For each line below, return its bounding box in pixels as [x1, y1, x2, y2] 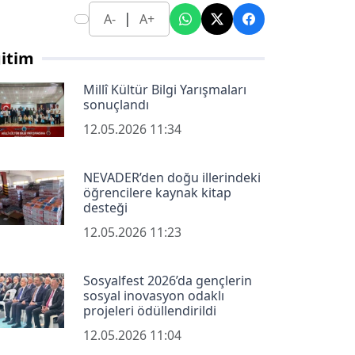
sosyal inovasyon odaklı [82, 287, 224, 305]
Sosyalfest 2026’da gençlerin [82, 272, 252, 290]
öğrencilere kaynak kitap [82, 184, 231, 202]
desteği [82, 199, 128, 217]
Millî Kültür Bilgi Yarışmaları [82, 81, 246, 99]
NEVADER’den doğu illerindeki [82, 169, 261, 187]
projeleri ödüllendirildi [82, 302, 216, 320]
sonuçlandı [82, 96, 149, 114]
